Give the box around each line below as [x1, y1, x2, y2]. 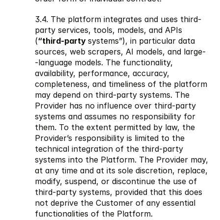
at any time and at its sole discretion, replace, [35, 165, 208, 175]
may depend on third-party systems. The [35, 89, 190, 100]
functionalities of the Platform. [35, 208, 153, 219]
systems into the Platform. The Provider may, [35, 154, 208, 165]
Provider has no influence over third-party [35, 100, 196, 110]
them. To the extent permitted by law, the [35, 122, 195, 132]
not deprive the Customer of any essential [35, 197, 195, 208]
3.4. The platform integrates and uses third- [35, 14, 201, 24]
